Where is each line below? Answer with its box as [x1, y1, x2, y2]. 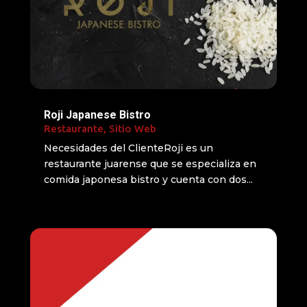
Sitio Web [108, 122, 156, 134]
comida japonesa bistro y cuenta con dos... [43, 173, 253, 186]
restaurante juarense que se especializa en [43, 157, 256, 170]
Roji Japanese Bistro [43, 108, 151, 121]
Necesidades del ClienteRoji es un [43, 141, 213, 154]
